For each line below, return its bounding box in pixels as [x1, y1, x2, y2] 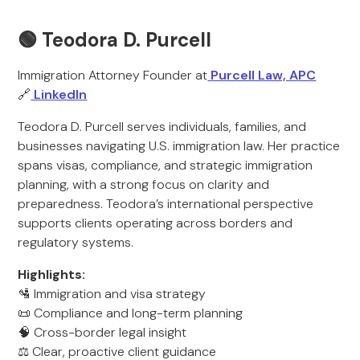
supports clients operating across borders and [18, 215, 293, 231]
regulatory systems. [18, 234, 134, 251]
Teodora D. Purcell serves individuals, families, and [18, 118, 307, 135]
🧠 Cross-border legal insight [18, 324, 187, 341]
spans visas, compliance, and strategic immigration [18, 157, 313, 174]
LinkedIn [31, 86, 88, 103]
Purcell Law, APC [207, 67, 317, 84]
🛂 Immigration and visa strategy [18, 285, 207, 302]
